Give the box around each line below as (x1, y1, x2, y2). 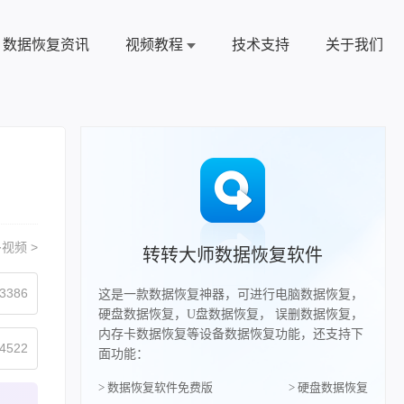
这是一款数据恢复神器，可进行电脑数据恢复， (97, 288, 363, 301)
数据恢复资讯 (2, 37, 89, 52)
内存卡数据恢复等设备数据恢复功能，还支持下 (97, 327, 363, 341)
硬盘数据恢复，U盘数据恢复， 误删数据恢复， (97, 308, 363, 321)
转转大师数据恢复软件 (142, 245, 324, 265)
